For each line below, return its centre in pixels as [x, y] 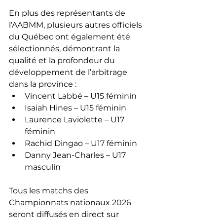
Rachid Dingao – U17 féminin [81, 143]
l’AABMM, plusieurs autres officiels [76, 25]
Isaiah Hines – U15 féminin [75, 108]
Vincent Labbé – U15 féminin [81, 96]
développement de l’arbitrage [69, 72]
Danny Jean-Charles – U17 [76, 155]
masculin [43, 167]
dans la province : [43, 84]
